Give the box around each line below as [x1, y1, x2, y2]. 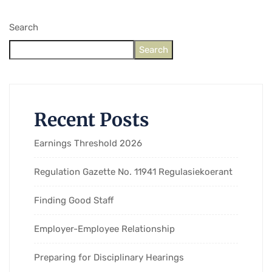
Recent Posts [34, 107, 149, 131]
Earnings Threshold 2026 [34, 137, 142, 149]
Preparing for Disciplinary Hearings [34, 251, 184, 263]
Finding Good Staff [34, 194, 114, 206]
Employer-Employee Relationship [34, 223, 175, 234]
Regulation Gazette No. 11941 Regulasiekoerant [34, 166, 233, 177]
